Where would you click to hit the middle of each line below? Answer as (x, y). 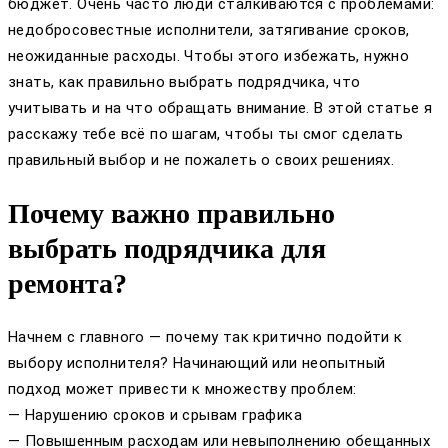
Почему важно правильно (171, 214)
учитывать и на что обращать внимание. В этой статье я (220, 107)
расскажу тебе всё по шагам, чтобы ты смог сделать (206, 133)
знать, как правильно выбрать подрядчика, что (184, 81)
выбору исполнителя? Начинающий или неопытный (197, 363)
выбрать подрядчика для (167, 249)
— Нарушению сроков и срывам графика (155, 415)
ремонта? (67, 284)
